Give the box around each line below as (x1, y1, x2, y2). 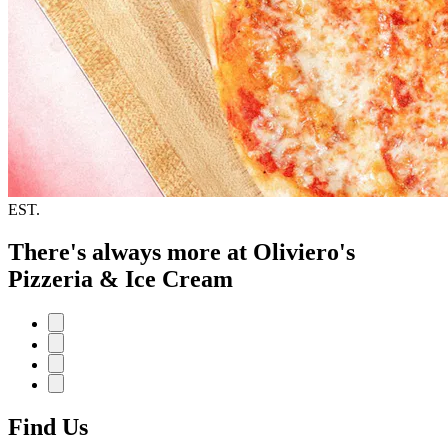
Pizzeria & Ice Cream (8, 265, 233, 292)
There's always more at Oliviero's (8, 238, 355, 265)
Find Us (8, 414, 88, 441)
